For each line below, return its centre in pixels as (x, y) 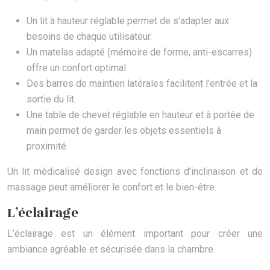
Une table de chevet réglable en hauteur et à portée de (140, 115)
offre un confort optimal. (77, 68)
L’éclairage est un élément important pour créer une (135, 234)
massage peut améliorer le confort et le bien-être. (112, 187)
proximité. (47, 146)
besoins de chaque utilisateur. (89, 37)
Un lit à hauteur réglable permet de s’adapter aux (128, 21)
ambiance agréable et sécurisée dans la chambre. (111, 250)
